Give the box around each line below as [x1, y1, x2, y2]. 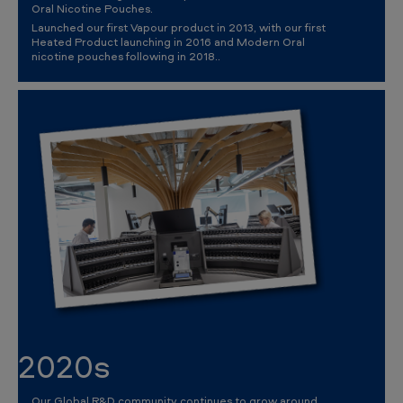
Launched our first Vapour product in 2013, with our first [31, 20, 326, 35]
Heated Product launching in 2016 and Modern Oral [31, 34, 305, 49]
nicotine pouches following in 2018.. [31, 49, 220, 64]
